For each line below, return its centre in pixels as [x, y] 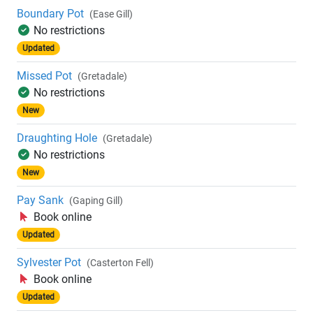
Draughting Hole [57, 138]
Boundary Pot [50, 14]
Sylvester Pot [49, 263]
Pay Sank [40, 201]
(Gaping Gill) [96, 201]
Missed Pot [44, 76]
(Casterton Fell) [120, 263]
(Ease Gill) [111, 14]
